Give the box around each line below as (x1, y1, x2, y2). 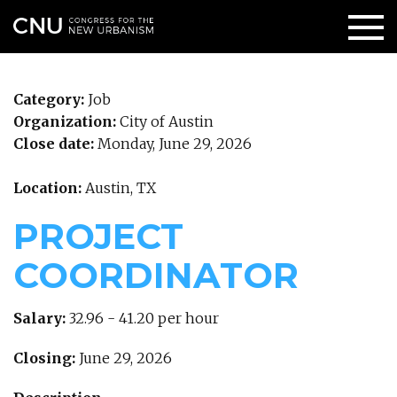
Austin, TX (85, 179, 156, 197)
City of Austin (120, 113, 214, 130)
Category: (13, 90, 88, 108)
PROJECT (13, 214, 183, 258)
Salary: (13, 309, 69, 327)
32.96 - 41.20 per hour (69, 309, 219, 327)
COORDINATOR (13, 253, 299, 297)
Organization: (13, 113, 120, 130)
